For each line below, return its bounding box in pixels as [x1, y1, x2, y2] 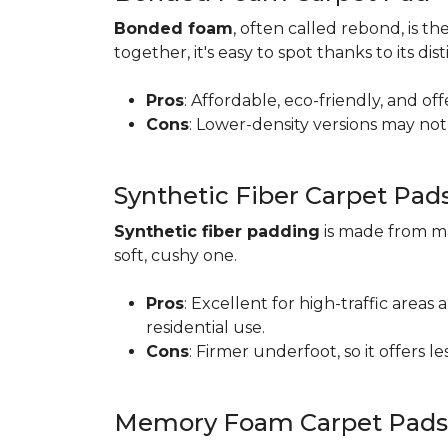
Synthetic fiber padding [114, 222, 320, 241]
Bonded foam [114, 19, 233, 38]
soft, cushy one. [114, 246, 237, 265]
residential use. [146, 318, 265, 337]
